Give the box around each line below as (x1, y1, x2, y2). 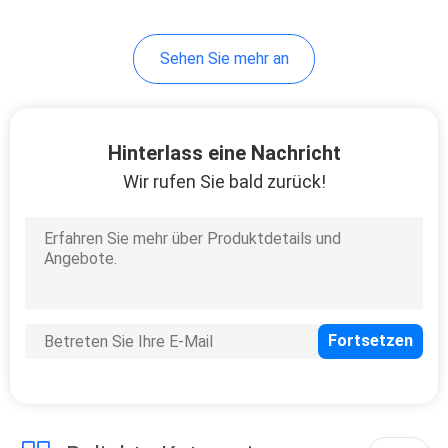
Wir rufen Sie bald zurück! (122, 170, 326, 192)
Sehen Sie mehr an (159, 48, 289, 68)
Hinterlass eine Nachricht (107, 140, 341, 165)
